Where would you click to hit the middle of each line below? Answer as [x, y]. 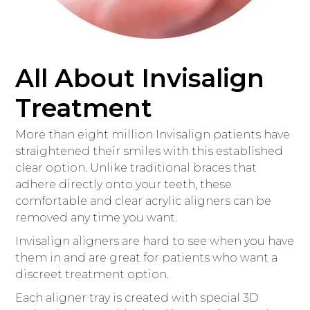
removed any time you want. [97, 218]
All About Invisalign [140, 78]
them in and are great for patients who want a [147, 258]
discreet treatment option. [92, 274]
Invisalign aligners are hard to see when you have [155, 241]
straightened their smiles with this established [149, 151]
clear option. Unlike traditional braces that [136, 168]
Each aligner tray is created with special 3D [137, 298]
